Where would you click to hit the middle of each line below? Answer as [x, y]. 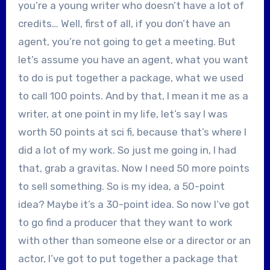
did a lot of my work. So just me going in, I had [127, 150]
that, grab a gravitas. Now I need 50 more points [133, 168]
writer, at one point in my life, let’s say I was [123, 114]
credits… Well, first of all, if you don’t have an [124, 23]
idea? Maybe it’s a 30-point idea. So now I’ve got [133, 204]
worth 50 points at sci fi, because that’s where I [132, 132]
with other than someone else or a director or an [134, 240]
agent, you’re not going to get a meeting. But [127, 41]
